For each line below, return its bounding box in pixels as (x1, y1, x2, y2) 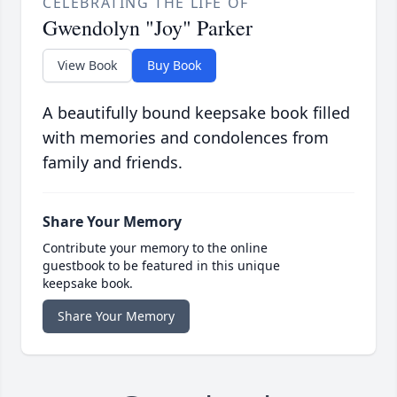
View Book (58, 56, 117, 74)
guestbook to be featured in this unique (43, 256, 280, 274)
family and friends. (43, 151, 183, 173)
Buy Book (147, 56, 201, 74)
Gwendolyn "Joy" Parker (43, 12, 253, 42)
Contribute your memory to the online (43, 238, 268, 256)
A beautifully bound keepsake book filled (43, 101, 350, 123)
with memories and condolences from (43, 126, 329, 148)
